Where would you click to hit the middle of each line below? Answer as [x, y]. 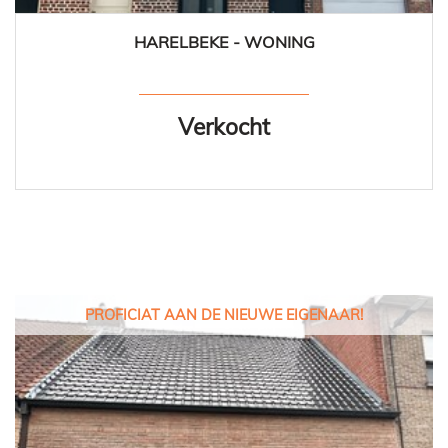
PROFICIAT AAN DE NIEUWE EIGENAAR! [224, 315]
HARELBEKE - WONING [224, 42]
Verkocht [224, 126]
